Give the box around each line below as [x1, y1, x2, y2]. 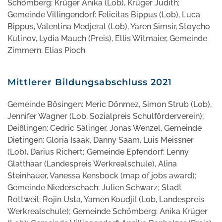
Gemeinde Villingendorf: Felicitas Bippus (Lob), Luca [7, 9, 200, 19]
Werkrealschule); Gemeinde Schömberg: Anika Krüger [7, 206, 208, 216]
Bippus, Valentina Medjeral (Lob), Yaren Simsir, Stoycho [7, 21, 210, 31]
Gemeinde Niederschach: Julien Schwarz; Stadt [7, 182, 182, 192]
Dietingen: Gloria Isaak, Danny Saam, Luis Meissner [7, 135, 194, 145]
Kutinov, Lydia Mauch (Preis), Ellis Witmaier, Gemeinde [7, 33, 207, 43]
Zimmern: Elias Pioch [7, 45, 85, 55]
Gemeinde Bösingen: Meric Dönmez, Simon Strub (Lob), [7, 99, 212, 109]
